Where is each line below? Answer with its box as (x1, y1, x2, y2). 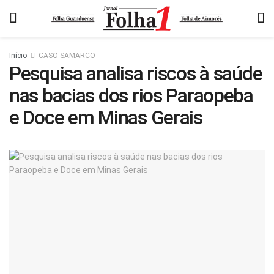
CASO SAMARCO (39, 51, 95, 60)
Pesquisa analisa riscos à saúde (9, 62, 262, 85)
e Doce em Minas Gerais (9, 106, 202, 129)
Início (9, 51, 27, 60)
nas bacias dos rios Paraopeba (9, 84, 253, 107)
